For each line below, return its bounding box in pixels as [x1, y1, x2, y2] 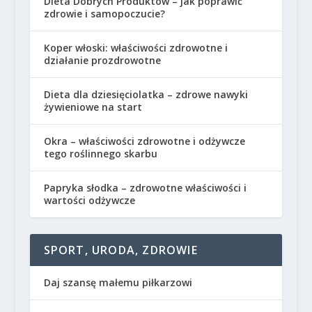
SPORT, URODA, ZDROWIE [43, 242, 198, 258]
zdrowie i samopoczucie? [43, 6, 165, 20]
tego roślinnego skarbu [43, 146, 157, 160]
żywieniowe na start [43, 100, 142, 114]
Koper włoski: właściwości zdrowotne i [43, 40, 228, 54]
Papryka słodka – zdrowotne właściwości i [43, 180, 247, 194]
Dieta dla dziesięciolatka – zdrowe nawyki [43, 87, 248, 101]
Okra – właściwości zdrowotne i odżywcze [43, 134, 245, 148]
